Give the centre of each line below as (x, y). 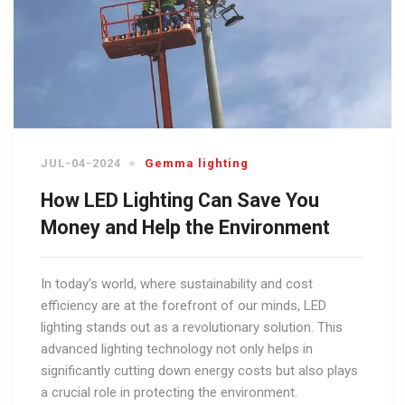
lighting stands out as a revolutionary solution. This (192, 328)
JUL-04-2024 (81, 164)
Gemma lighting (197, 164)
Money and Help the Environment (185, 228)
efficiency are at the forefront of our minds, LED (184, 306)
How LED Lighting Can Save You (180, 201)
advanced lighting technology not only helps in (177, 349)
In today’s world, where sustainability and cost (177, 284)
